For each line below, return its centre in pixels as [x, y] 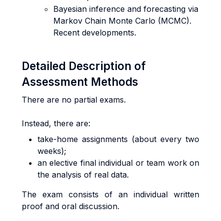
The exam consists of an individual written [110, 194]
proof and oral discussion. [71, 206]
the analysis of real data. [83, 175]
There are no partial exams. [74, 100]
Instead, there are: [56, 123]
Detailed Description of [84, 66]
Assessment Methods [80, 82]
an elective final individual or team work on [118, 163]
